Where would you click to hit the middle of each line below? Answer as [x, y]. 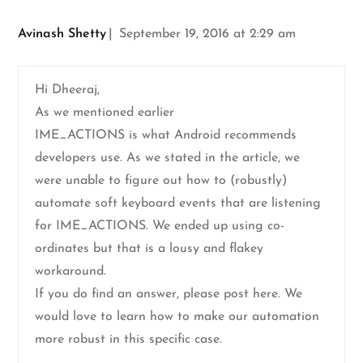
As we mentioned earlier [105, 113]
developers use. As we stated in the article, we [168, 158]
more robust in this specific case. [129, 340]
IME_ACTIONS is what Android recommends [166, 136]
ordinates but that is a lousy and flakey [149, 249]
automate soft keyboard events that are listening [178, 204]
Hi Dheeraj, [68, 90]
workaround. [71, 272]
